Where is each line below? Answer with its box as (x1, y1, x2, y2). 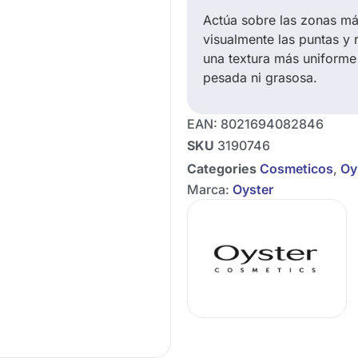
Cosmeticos (260, 160, 333, 177)
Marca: (187, 181, 233, 198)
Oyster (233, 181, 273, 198)
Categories (187, 160, 257, 177)
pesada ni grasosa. (203, 70, 317, 86)
